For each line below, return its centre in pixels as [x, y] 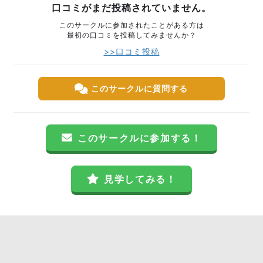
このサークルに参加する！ [140, 138]
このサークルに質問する [140, 88]
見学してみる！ [140, 179]
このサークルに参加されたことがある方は [131, 25]
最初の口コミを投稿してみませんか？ [131, 35]
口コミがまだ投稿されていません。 [131, 8]
